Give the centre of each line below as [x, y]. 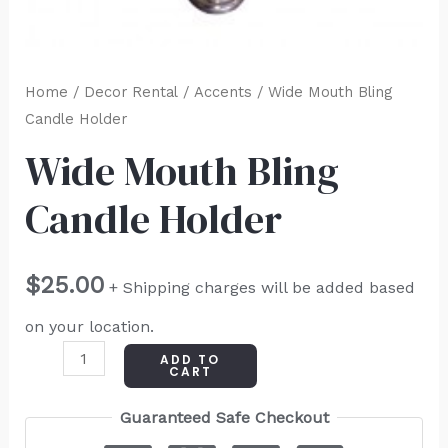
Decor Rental [130, 91]
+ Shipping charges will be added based [261, 288]
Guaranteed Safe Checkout [224, 418]
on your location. [89, 327]
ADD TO [190, 360]
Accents [222, 91]
